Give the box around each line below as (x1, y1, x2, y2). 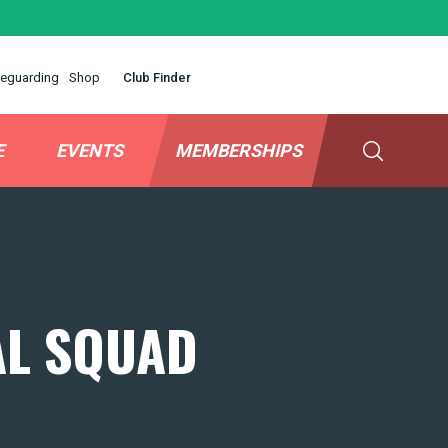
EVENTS (56, 140, 123, 161)
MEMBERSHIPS (175, 140, 302, 161)
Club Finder (123, 70, 191, 85)
